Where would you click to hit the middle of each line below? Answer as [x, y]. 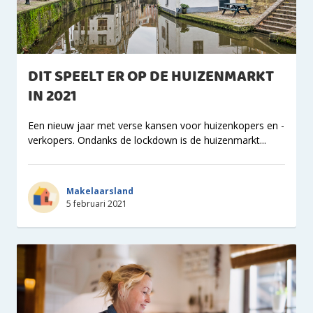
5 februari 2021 [97, 203]
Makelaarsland [100, 191]
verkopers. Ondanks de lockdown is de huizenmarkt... [147, 140]
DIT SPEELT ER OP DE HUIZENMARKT [151, 77]
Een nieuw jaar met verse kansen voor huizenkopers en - [156, 125]
